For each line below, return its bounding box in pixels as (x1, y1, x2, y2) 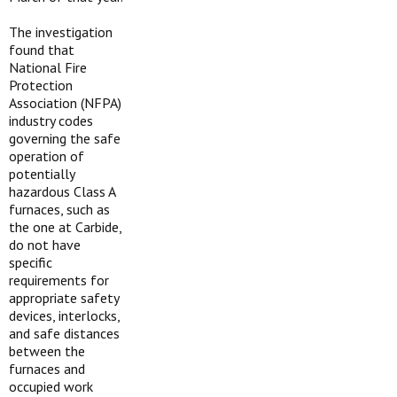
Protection (9, 76, 73, 94)
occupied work (9, 378, 93, 395)
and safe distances (9, 324, 120, 342)
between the (9, 342, 85, 360)
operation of (9, 147, 84, 165)
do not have (9, 236, 81, 253)
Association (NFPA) (9, 94, 121, 112)
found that (9, 41, 74, 58)
